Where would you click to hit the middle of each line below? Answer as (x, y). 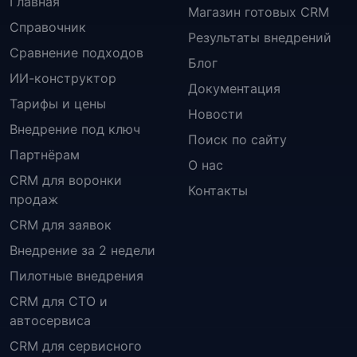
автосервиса (50, 320)
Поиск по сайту (237, 139)
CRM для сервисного (76, 345)
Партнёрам (45, 154)
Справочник (48, 27)
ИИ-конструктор (63, 78)
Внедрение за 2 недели (82, 250)
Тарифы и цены (58, 103)
